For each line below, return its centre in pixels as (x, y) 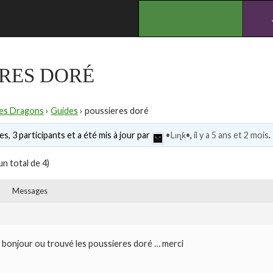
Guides (64, 111)
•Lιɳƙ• (178, 135)
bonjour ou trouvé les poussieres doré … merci (93, 244)
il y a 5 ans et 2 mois (231, 135)
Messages (30, 191)
